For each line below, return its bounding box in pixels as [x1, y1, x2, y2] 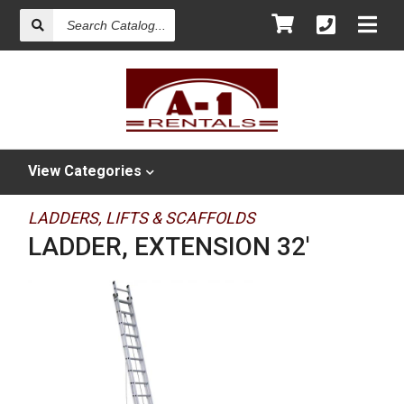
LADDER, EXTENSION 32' [28, 232, 310, 262]
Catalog [66, 20, 113, 34]
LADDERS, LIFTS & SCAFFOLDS [28, 208, 256, 227]
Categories [64, 162, 142, 179]
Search [66, 7, 109, 22]
